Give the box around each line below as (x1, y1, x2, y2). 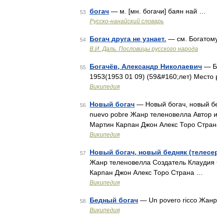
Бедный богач (90, 196, 138, 204)
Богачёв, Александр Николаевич (90, 62, 202, 70)
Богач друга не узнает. (90, 35, 166, 43)
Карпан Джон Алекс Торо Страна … (90, 169, 203, 176)
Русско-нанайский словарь (90, 18, 164, 25)
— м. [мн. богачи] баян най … (109, 7, 206, 15)
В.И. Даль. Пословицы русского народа (90, 46, 198, 52)
